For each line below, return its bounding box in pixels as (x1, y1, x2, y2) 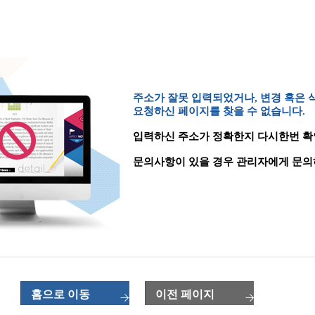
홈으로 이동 (31, 288, 90, 300)
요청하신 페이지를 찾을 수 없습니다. (133, 105, 305, 117)
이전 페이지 (155, 288, 214, 300)
